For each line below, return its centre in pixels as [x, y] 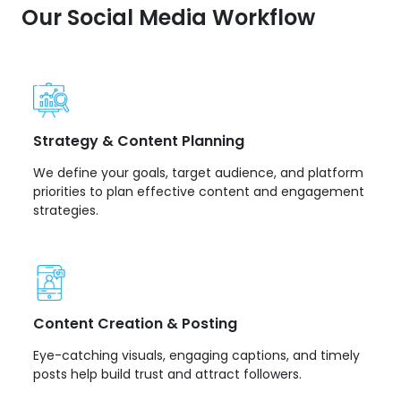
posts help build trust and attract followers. [167, 375]
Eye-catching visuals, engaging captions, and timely [196, 356]
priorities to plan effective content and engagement [199, 192]
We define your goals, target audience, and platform [198, 173]
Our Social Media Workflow [168, 18]
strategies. [66, 211]
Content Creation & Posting [135, 324]
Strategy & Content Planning [139, 141]
